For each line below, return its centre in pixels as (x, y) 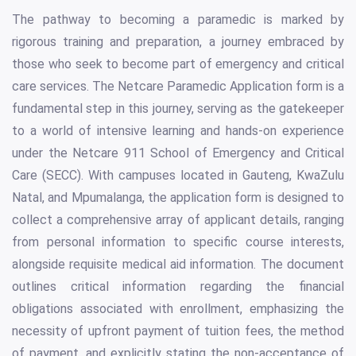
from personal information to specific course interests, (178, 242)
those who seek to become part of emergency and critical (178, 64)
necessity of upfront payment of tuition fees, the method (178, 331)
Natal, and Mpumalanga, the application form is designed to (178, 197)
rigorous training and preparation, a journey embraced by (178, 41)
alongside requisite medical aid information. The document (178, 264)
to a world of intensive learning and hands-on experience (178, 130)
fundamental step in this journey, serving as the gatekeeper (178, 108)
